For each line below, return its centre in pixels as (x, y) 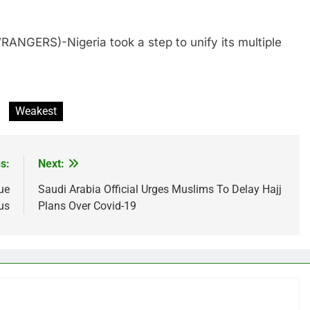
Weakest (36, 111)
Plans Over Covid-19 (87, 206)
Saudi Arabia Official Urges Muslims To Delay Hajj (159, 190)
